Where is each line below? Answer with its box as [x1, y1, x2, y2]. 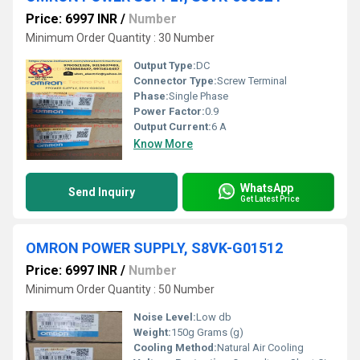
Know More [133, 137, 193, 150]
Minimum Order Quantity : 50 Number [26, 283, 215, 296]
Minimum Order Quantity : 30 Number [26, 31, 215, 44]
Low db [196, 311, 231, 323]
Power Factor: [133, 105, 205, 117]
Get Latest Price [240, 194, 300, 203]
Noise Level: [133, 311, 196, 323]
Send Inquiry [68, 186, 135, 198]
